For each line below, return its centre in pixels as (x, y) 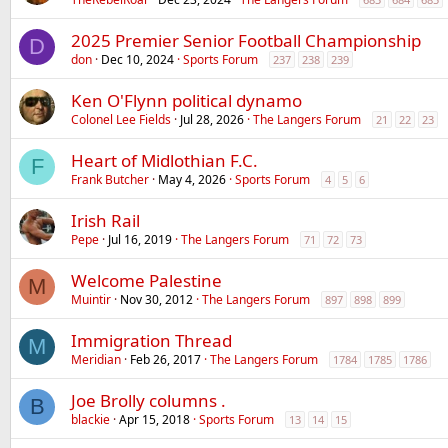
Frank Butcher (110, 179)
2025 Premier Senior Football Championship (246, 40)
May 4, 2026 (192, 179)
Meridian (96, 359)
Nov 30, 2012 (156, 299)
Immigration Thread (151, 340)
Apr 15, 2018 (154, 419)
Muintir (91, 299)
